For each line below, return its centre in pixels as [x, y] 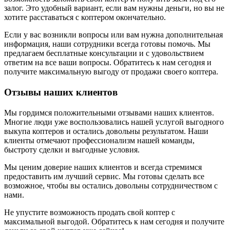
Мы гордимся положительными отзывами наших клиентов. [109, 113]
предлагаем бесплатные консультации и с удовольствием [104, 53]
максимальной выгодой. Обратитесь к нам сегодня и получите [114, 222]
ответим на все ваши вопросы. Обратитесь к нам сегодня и [108, 62]
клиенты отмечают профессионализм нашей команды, [99, 140]
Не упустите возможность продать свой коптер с [90, 212]
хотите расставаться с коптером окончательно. [85, 17]
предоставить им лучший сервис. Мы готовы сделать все [104, 176]
